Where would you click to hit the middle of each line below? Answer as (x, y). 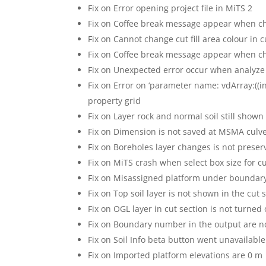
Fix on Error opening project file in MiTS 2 (170, 8)
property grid (115, 100)
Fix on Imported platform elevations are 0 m (175, 255)
